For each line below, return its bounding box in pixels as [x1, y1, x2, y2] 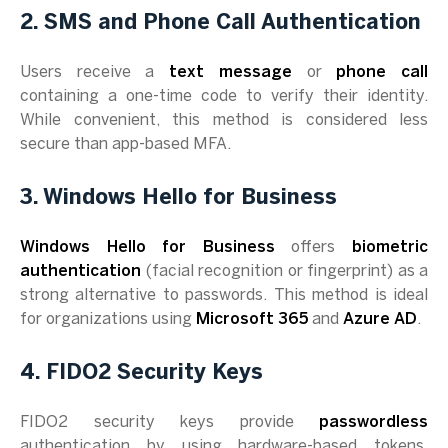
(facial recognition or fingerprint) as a [141, 264, 428, 279]
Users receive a [20, 65, 170, 80]
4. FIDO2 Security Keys [20, 363, 263, 383]
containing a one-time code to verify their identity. [20, 89, 428, 104]
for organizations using [20, 312, 196, 327]
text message [169, 65, 292, 80]
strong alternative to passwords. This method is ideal [20, 288, 428, 303]
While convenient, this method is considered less [20, 113, 428, 128]
